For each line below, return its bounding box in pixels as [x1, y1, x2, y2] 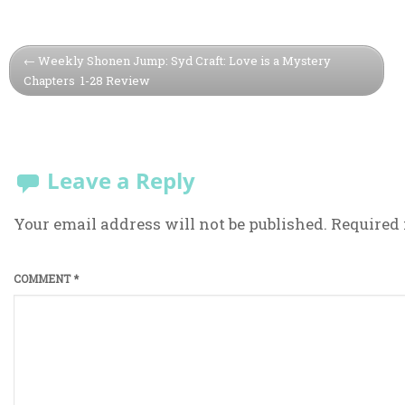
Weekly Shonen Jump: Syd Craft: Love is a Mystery [38, 52, 332, 69]
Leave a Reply [46, 165, 195, 195]
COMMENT [13, 271, 73, 286]
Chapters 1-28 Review [24, 71, 151, 89]
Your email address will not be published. [13, 212, 327, 234]
